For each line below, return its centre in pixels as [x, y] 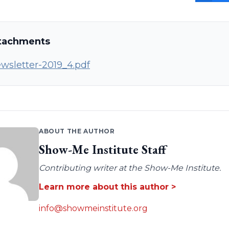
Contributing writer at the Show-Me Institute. [130, 168]
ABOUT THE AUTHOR [77, 131]
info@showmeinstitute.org [93, 209]
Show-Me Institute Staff [102, 150]
